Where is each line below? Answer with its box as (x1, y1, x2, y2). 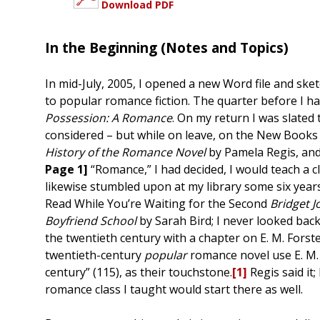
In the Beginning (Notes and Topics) (45, 38, 289, 58)
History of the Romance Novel (45, 144, 209, 161)
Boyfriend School (45, 213, 136, 229)
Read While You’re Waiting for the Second (45, 196, 270, 212)
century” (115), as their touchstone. (45, 264, 232, 281)
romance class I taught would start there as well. (45, 281, 303, 298)
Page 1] (45, 161, 88, 178)
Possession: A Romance (45, 110, 172, 126)
